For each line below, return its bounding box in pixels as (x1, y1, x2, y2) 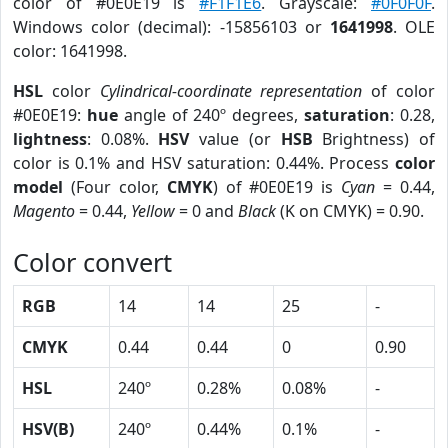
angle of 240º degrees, (117, 104, 305, 126)
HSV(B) (22, 418, 74, 440)
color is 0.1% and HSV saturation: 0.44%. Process (13, 152, 395, 174)
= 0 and (175, 200, 238, 222)
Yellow (131, 200, 175, 222)
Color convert (13, 245, 172, 279)
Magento (13, 200, 75, 222)
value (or (189, 128, 281, 150)
